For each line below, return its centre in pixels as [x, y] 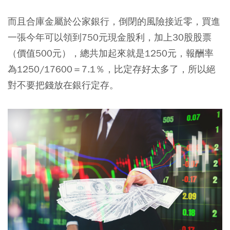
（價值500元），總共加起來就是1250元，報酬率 [111, 53]
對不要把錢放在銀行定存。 [63, 85]
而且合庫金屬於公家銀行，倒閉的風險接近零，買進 [114, 22]
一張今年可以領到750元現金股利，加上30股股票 [110, 37]
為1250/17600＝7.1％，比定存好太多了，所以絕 [112, 69]
